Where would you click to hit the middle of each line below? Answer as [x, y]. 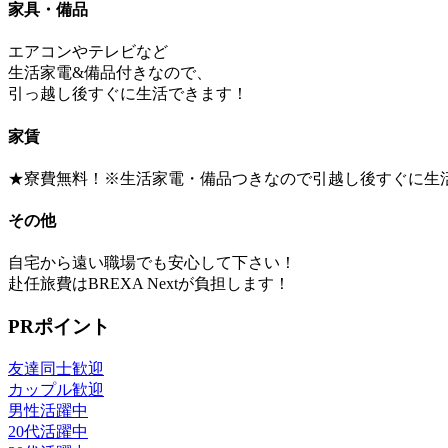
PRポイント [59, 327]
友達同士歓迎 [56, 368]
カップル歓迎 [56, 389]
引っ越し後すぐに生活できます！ [128, 94]
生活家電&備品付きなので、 [110, 73]
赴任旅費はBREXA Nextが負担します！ [149, 284]
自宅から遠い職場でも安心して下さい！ [152, 263]
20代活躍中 [48, 431]
